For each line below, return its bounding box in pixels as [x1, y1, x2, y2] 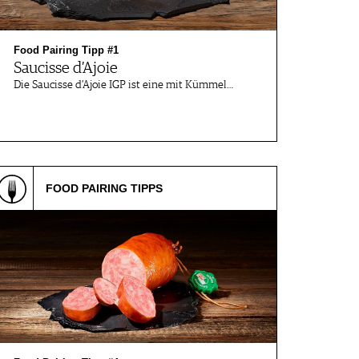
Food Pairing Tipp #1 [14, 44, 119, 56]
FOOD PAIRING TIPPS [46, 182, 163, 195]
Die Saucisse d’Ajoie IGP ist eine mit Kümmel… [14, 79, 233, 91]
